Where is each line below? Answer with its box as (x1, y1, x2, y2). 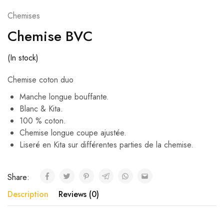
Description (7, 188, 48, 200)
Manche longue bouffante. (19, 91, 109, 103)
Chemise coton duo (7, 74, 73, 86)
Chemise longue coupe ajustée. (19, 127, 126, 139)
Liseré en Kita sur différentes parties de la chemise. (19, 139, 193, 151)
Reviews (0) (58, 188, 99, 200)
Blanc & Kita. (19, 103, 63, 115)
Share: (7, 171, 32, 183)
